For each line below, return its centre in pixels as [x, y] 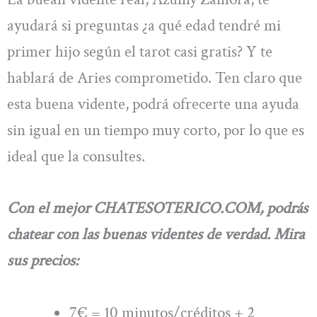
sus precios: [43, 261]
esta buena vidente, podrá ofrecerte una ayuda [153, 104]
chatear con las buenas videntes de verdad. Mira [156, 235]
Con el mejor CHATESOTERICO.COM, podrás [157, 208]
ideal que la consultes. [76, 156]
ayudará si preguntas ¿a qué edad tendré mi [144, 25]
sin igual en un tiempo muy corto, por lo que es [156, 130]
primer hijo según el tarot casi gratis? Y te [140, 51]
